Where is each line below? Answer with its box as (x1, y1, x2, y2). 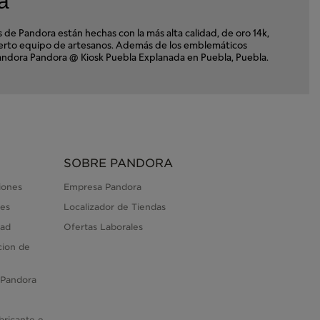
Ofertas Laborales (63, 221, 143, 233)
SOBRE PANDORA (63, 156, 173, 171)
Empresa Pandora (63, 181, 141, 193)
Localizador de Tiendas (63, 201, 166, 213)
